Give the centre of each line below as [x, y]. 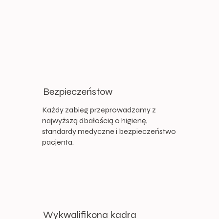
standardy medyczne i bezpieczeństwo [109, 131]
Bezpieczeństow [78, 91]
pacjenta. [58, 142]
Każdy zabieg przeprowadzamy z [99, 109]
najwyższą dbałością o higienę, [95, 120]
